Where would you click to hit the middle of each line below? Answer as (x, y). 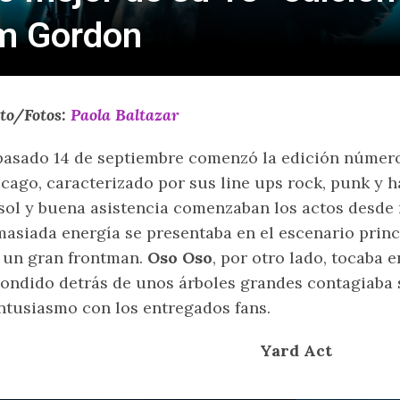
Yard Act (296, 351)
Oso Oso (180, 258)
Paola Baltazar (125, 115)
